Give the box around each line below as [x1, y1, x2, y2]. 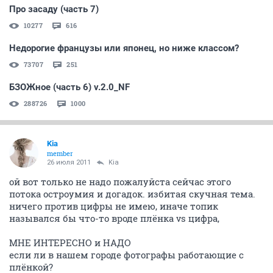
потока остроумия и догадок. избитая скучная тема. [9, 187, 255, 200]
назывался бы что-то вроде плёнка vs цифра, [9, 211, 219, 224]
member [47, 148, 73, 158]
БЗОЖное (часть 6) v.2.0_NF [9, 81, 130, 93]
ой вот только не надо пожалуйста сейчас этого [9, 175, 231, 188]
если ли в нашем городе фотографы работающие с [9, 248, 244, 261]
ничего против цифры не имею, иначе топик [9, 199, 218, 212]
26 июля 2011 [47, 158, 91, 166]
